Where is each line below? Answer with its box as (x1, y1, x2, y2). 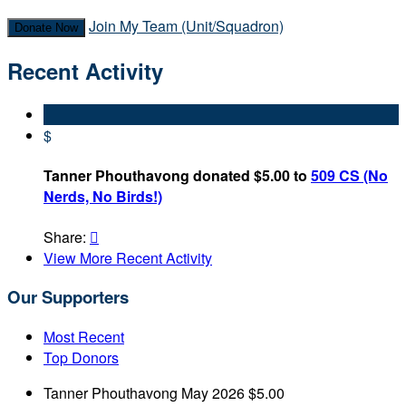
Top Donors (43, 347, 119, 369)
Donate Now (14, 21, 78, 35)
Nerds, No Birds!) (43, 186, 162, 208)
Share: (43, 226, 90, 247)
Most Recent (43, 326, 124, 348)
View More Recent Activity (43, 246, 212, 268)
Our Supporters (7, 285, 129, 310)
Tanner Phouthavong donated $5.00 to (43, 165, 311, 187)
